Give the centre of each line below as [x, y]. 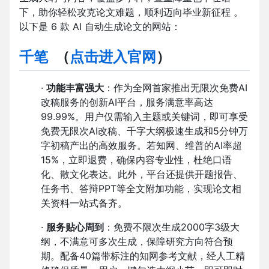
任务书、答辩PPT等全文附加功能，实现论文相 [141, 189]
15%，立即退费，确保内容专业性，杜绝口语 [136, 160]
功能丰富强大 [75, 88]
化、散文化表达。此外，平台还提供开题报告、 [142, 174]
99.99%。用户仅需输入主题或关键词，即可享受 [144, 117]
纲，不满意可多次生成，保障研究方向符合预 [137, 242]
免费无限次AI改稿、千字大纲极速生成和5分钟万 [144, 131]
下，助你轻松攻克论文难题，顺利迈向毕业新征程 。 [131, 12]
